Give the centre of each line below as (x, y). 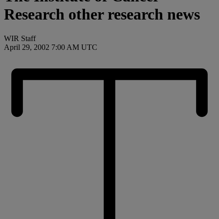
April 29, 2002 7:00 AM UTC (51, 47)
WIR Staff (20, 38)
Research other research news (102, 14)
